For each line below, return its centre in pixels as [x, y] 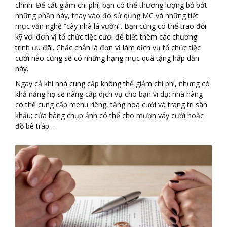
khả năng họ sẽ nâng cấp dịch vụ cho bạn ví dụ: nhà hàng [109, 94]
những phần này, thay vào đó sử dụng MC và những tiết [107, 15]
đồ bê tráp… [35, 126]
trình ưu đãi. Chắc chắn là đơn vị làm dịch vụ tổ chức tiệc [108, 47]
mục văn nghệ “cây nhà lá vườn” [68, 26]
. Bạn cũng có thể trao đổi [163, 26]
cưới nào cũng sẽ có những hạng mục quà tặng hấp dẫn [107, 58]
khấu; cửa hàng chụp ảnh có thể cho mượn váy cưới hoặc [109, 115]
